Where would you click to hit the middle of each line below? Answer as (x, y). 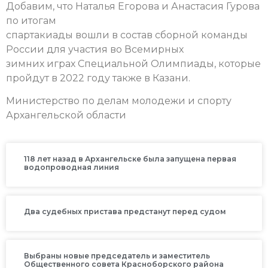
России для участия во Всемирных (95, 49)
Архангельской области (66, 115)
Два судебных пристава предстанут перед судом (125, 212)
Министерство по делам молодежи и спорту (119, 100)
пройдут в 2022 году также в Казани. (98, 78)
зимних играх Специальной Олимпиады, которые (133, 63)
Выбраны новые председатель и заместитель (117, 256)
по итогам (31, 20)
